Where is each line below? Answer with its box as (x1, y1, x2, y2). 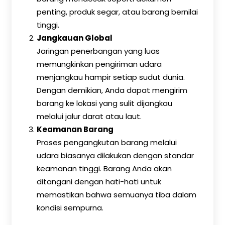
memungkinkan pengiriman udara (37, 59, 162, 69)
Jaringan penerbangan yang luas (37, 46, 160, 56)
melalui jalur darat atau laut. (37, 111, 142, 122)
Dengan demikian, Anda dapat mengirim (37, 85, 187, 95)
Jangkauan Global (37, 33, 113, 43)
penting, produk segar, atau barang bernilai (37, 7, 198, 17)
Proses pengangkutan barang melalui (37, 137, 177, 148)
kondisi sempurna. (37, 202, 103, 213)
